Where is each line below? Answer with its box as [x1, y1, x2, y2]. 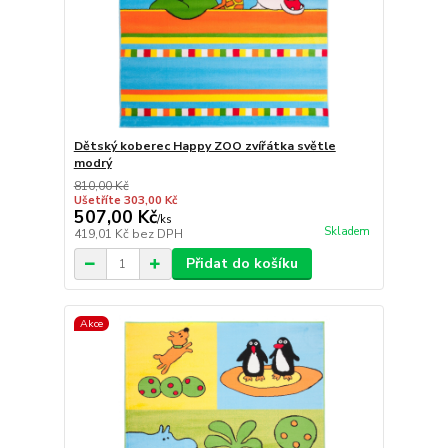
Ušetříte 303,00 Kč [73, 193, 177, 209]
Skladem [323, 224, 370, 240]
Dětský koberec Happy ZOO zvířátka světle [73, 138, 336, 155]
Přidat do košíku [185, 254, 298, 274]
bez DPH [131, 226, 183, 243]
